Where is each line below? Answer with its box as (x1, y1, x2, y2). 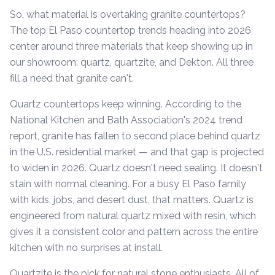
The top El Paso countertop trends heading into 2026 (10, 25, 251, 36)
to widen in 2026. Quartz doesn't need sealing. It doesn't (10, 162, 263, 174)
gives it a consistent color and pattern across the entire (10, 226, 258, 238)
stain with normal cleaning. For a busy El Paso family (10, 178, 246, 190)
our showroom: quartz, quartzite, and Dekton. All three (10, 56, 254, 68)
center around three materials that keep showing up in (10, 41, 253, 52)
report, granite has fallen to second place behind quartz (10, 130, 260, 142)
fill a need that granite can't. (10, 72, 134, 84)
